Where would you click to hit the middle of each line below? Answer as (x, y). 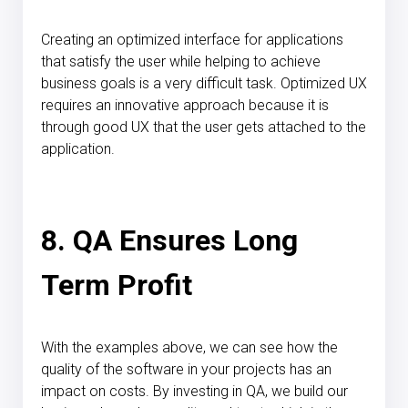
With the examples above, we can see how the (189, 347)
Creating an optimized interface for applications (192, 39)
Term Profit (117, 285)
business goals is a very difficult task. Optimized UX (204, 83)
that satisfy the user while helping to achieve (181, 61)
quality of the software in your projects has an (186, 369)
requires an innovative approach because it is (185, 105)
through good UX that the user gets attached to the (204, 127)
